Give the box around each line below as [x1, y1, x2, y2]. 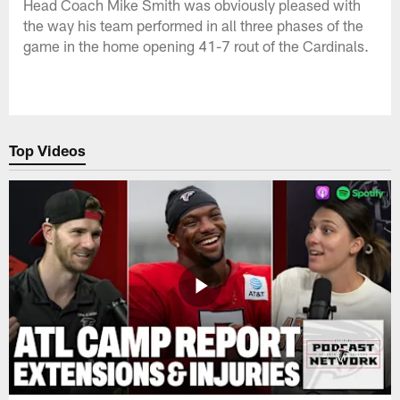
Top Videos [9, 141, 87, 160]
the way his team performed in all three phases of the [23, 15, 364, 34]
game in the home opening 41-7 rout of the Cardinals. [23, 36, 370, 54]
